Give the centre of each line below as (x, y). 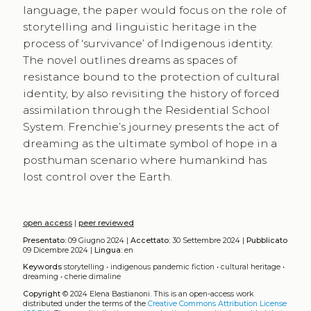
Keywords (42, 267)
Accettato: (150, 240)
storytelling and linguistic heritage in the (140, 27)
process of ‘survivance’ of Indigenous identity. (148, 44)
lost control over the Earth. (97, 177)
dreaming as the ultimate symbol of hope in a (150, 144)
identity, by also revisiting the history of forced (151, 94)
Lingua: (108, 250)
